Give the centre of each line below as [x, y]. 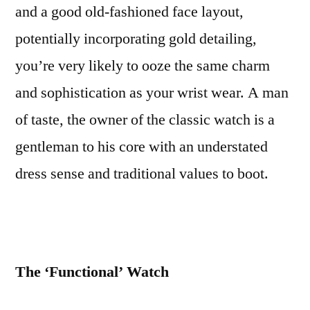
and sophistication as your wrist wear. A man [152, 93]
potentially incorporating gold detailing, [136, 39]
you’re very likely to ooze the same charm [143, 66]
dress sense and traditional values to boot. [142, 174]
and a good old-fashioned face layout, [129, 12]
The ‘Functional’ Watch [92, 272]
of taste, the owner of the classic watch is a [145, 120]
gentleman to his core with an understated [142, 147]
